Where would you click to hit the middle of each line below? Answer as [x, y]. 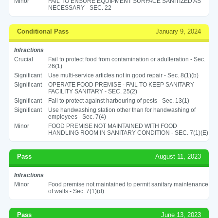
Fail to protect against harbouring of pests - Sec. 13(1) [118, 100]
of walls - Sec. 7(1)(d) [76, 191]
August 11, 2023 [178, 156]
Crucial [23, 59]
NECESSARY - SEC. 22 [80, 8]
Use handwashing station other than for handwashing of [122, 110]
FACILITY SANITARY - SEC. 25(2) [92, 91]
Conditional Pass [43, 31]
